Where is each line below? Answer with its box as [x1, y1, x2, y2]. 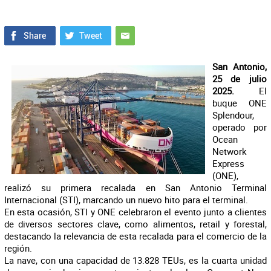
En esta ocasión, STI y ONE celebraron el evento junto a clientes [4, 206, 267, 218]
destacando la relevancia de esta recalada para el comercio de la [4, 230, 267, 242]
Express [212, 157, 244, 169]
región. [4, 242, 32, 254]
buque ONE [212, 97, 267, 109]
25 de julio [212, 73, 267, 85]
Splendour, [212, 109, 254, 121]
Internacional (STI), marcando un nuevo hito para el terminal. [4, 194, 248, 206]
